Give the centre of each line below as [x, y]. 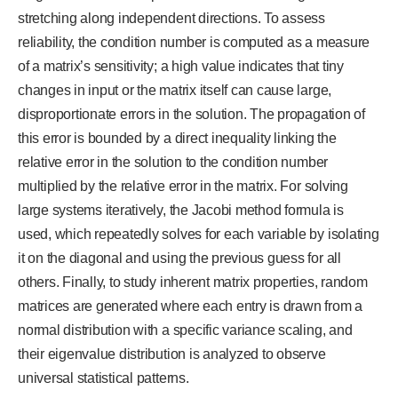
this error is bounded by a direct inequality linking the [177, 139]
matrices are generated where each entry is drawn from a [190, 306]
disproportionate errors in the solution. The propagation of [191, 115]
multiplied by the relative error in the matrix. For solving [183, 187]
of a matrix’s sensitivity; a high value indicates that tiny [181, 67]
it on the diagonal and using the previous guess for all [179, 259]
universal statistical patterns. [103, 378]
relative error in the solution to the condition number [173, 163]
